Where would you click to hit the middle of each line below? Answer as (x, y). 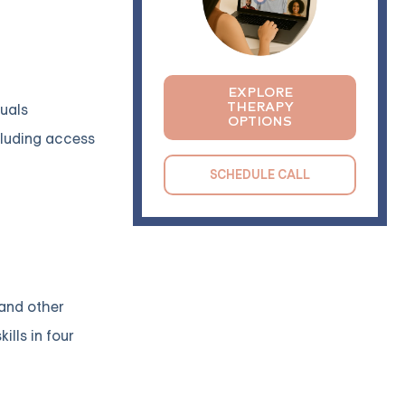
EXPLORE (260, 92)
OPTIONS (260, 121)
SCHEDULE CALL (260, 174)
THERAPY (260, 107)
